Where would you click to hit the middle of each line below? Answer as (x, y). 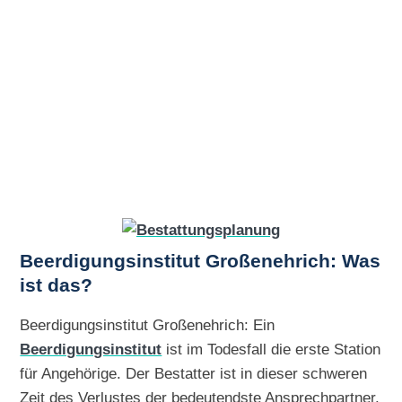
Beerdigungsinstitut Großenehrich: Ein (148, 325)
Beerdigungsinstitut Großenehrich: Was (201, 262)
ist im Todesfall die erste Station (271, 350)
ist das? (57, 286)
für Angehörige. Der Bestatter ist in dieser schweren (194, 374)
